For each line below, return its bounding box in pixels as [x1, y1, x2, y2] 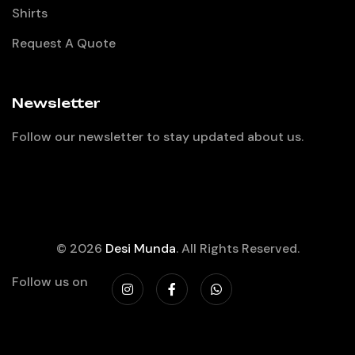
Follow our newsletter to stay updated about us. [12, 128, 303, 145]
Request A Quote [12, 35, 116, 52]
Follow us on [12, 273, 88, 290]
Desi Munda [105, 239, 176, 257]
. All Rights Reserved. [175, 239, 300, 257]
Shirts [12, 5, 48, 22]
